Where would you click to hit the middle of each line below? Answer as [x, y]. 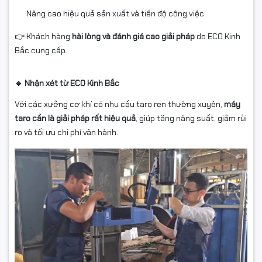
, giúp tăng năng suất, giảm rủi [191, 118]
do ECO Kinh [218, 37]
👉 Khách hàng [43, 37]
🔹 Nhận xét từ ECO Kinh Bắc [67, 83]
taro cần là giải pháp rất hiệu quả [75, 118]
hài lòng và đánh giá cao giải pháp [133, 37]
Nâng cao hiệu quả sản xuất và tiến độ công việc [115, 14]
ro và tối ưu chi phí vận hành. [66, 132]
